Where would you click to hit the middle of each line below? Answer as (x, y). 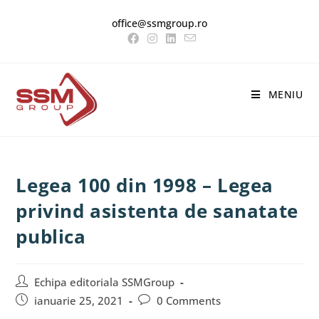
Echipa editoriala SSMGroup (105, 282)
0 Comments (189, 301)
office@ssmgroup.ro (159, 23)
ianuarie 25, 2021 (79, 301)
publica (51, 236)
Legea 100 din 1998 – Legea (145, 185)
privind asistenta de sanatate (157, 211)
